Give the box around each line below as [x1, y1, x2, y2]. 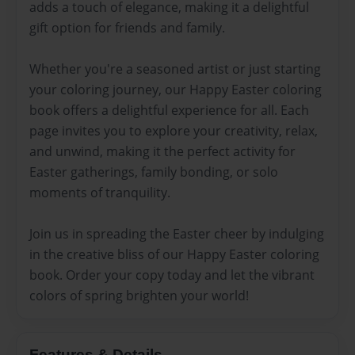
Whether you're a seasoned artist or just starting [29, 59, 321, 78]
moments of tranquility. [29, 183, 170, 201]
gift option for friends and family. [29, 18, 225, 36]
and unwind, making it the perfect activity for [29, 142, 296, 160]
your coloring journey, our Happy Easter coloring [29, 80, 322, 98]
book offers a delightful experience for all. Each [29, 101, 309, 119]
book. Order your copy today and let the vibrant [29, 265, 315, 284]
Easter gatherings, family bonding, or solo [29, 162, 278, 181]
